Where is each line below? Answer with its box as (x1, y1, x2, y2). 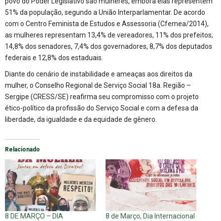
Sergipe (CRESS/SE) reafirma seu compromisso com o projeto (5, 92, 199, 101)
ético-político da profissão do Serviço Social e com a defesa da (5, 104, 198, 112)
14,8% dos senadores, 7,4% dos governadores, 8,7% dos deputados (5, 42, 212, 50)
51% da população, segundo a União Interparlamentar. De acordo (5, 8, 205, 16)
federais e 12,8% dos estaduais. (5, 53, 103, 62)
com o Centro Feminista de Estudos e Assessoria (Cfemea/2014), (5, 19, 209, 28)
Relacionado (5, 146, 40, 153)
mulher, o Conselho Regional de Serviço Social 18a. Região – (5, 81, 191, 89)
